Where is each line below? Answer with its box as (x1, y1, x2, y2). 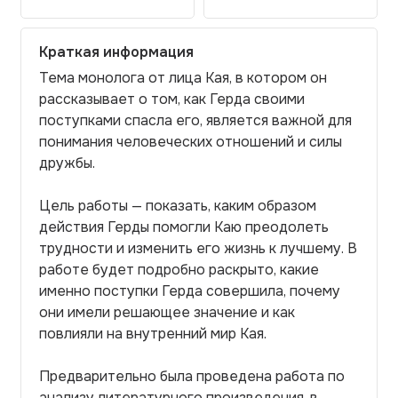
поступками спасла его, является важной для (39, 111, 352, 130)
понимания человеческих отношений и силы (39, 132, 342, 151)
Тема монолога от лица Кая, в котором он (39, 68, 327, 87)
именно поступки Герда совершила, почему (39, 282, 340, 300)
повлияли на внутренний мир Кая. (39, 324, 267, 343)
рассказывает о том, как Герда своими (39, 90, 305, 108)
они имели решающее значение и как (39, 303, 295, 322)
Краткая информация (39, 43, 194, 61)
